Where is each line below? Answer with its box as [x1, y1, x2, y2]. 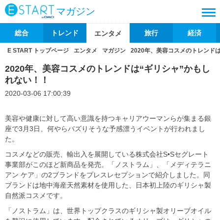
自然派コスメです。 [5, 192, 67, 199]
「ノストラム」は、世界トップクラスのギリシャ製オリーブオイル [5, 207, 211, 215]
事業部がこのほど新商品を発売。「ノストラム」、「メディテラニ [5, 161, 211, 168]
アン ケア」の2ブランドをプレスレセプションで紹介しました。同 [5, 171, 210, 179]
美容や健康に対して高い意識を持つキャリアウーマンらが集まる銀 [5, 114, 211, 122]
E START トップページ [7, 47, 69, 54]
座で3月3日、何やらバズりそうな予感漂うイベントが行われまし [5, 125, 205, 133]
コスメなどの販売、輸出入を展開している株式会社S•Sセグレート [5, 150, 209, 158]
